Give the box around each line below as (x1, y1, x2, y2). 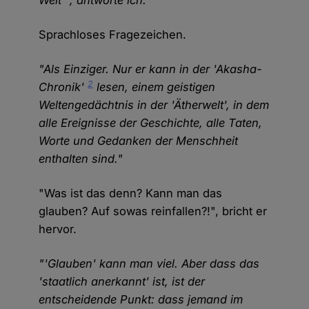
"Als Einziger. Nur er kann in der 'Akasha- (39, 62, 263, 77)
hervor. (39, 222, 77, 237)
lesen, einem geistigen (93, 80, 216, 94)
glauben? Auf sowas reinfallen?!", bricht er (39, 204, 268, 219)
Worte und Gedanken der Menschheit (39, 134, 239, 148)
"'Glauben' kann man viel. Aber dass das (39, 257, 260, 271)
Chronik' (39, 80, 88, 94)
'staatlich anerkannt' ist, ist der (39, 275, 206, 289)
